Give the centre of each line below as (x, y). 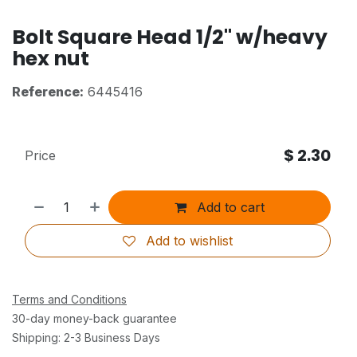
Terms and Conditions (69, 299)
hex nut (51, 58)
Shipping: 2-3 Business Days (86, 337)
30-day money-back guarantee (94, 318)
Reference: (48, 91)
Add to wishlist (189, 240)
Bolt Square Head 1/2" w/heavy (170, 37)
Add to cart (229, 207)
